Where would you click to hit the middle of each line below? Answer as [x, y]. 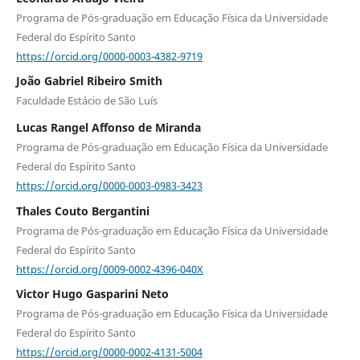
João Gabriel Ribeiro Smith [89, 81]
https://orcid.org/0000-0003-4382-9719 [109, 56]
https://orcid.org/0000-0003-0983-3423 [109, 185]
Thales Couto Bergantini [82, 211]
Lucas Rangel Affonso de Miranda [108, 128]
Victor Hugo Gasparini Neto [92, 294]
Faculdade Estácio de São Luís [86, 101]
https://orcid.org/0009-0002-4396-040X [109, 269]
